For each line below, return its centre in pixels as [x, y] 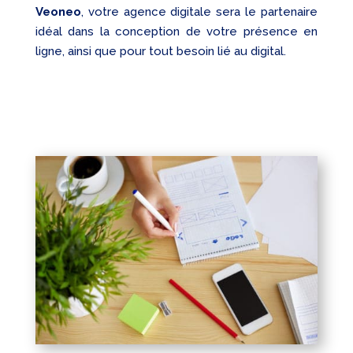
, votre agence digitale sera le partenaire [199, 12]
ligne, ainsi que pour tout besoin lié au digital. [160, 52]
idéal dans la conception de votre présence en [176, 32]
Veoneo [58, 12]
